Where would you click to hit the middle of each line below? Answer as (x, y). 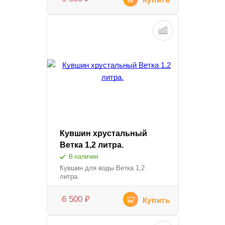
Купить (156, 200)
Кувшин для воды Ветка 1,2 (102, 168)
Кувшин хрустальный (103, 133)
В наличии (83, 156)
